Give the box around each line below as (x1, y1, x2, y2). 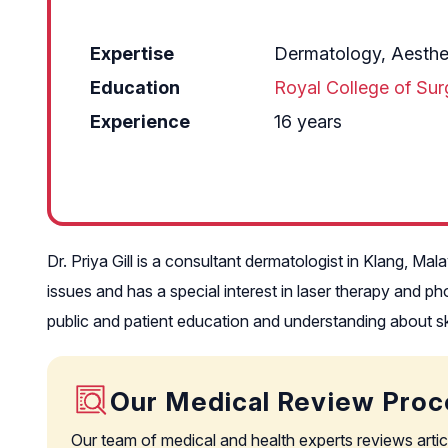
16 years (274, 110, 342, 132)
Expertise (90, 42, 174, 64)
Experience (90, 110, 190, 132)
